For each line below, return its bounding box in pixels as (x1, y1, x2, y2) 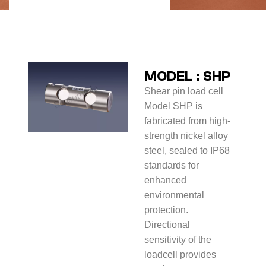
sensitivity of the (144, 235, 211, 245)
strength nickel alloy (144, 131, 228, 141)
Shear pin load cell (144, 86, 223, 96)
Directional (144, 220, 190, 230)
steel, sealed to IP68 (144, 145, 230, 156)
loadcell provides (144, 249, 216, 259)
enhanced (144, 175, 186, 185)
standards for (144, 160, 199, 170)
